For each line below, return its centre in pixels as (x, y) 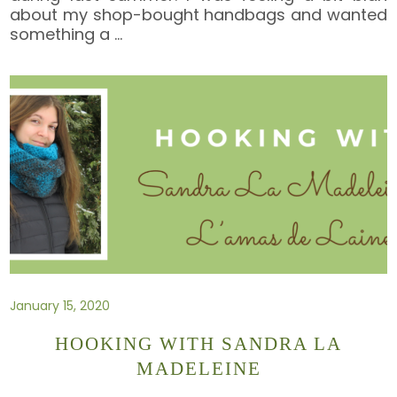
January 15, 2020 (60, 305)
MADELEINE (198, 369)
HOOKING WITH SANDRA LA (198, 344)
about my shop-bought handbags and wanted (198, 14)
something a (62, 34)
